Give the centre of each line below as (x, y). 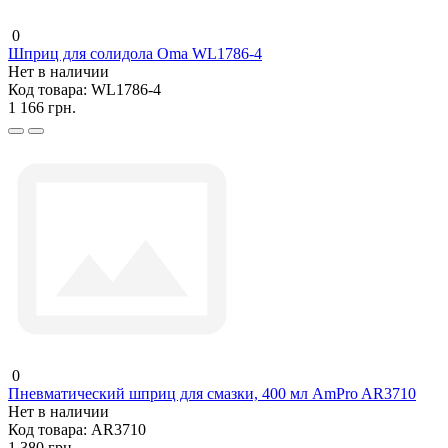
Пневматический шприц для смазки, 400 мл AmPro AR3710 (212, 393)
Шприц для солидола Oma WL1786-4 (135, 53)
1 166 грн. (42, 107)
